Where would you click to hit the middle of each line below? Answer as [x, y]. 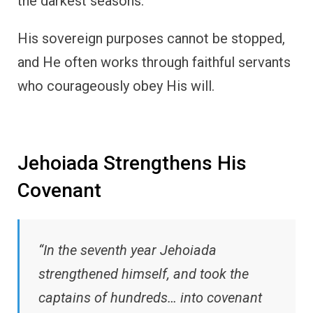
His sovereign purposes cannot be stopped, [151, 38]
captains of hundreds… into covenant [150, 297]
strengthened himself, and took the [144, 274]
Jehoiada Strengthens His [132, 163]
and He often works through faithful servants [154, 62]
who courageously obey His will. [116, 86]
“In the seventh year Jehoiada [128, 250]
